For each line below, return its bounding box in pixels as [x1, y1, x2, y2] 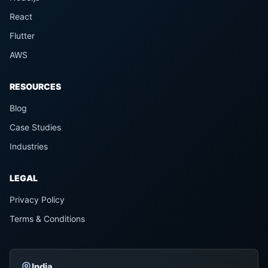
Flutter [10, 31, 35, 41]
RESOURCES [10, 81, 61, 92]
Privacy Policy [10, 194, 65, 205]
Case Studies [10, 122, 61, 132]
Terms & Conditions [10, 214, 85, 224]
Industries [10, 141, 48, 151]
